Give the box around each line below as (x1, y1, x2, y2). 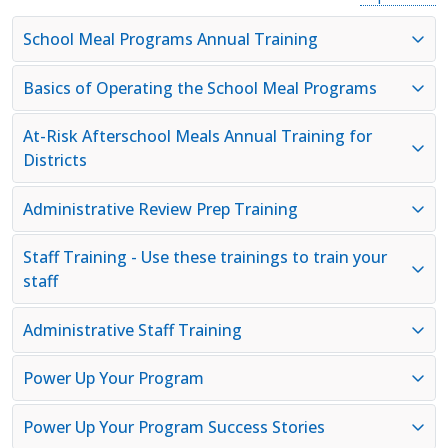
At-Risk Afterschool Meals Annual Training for (23, 125, 372, 148)
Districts (23, 149, 87, 172)
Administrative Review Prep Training (23, 197, 298, 220)
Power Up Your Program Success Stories (23, 415, 325, 438)
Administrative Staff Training (23, 318, 242, 341)
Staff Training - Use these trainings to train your (23, 246, 387, 269)
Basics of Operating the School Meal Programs (23, 76, 377, 99)
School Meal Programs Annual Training (23, 28, 318, 51)
